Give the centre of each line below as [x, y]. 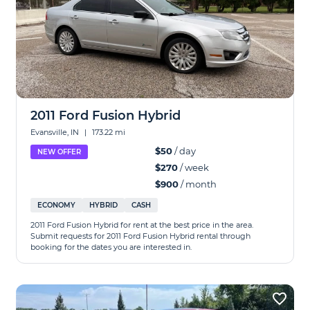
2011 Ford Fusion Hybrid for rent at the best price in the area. [142, 225]
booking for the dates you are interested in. [111, 247]
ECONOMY [57, 205]
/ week [193, 167]
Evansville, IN [56, 132]
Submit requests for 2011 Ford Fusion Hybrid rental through [141, 236]
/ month [198, 184]
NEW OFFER [60, 152]
